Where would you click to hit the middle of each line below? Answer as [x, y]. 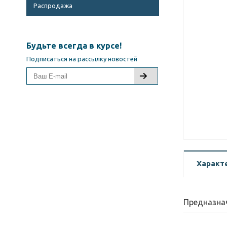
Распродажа [53, 6]
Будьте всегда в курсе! [74, 46]
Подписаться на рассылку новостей [82, 59]
